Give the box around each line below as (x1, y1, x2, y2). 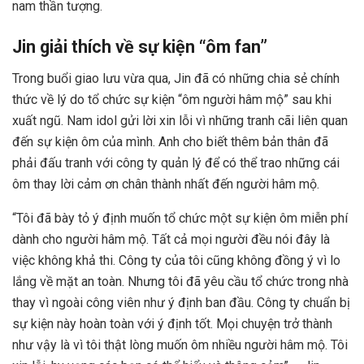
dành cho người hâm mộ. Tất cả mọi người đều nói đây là (12, 231, 330, 247)
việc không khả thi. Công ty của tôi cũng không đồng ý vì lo (12, 252, 340, 268)
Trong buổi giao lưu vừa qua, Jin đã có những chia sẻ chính (12, 70, 340, 86)
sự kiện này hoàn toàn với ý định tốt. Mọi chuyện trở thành (12, 315, 332, 331)
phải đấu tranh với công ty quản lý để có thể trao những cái (12, 154, 340, 171)
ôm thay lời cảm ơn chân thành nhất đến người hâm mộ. (12, 175, 319, 192)
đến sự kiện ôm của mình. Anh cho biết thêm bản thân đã (12, 133, 328, 149)
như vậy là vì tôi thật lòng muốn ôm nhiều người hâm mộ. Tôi (12, 336, 348, 353)
